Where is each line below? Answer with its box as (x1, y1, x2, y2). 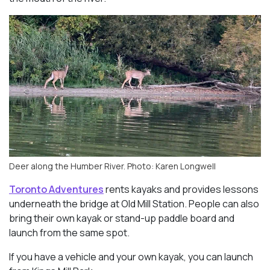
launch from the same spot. (9, 225, 130, 239)
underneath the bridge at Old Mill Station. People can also (9, 196, 259, 210)
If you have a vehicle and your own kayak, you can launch (9, 250, 253, 263)
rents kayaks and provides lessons (104, 182, 259, 196)
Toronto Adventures (9, 182, 104, 196)
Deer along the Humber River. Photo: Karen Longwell (9, 160, 216, 172)
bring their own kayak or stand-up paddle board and (9, 211, 234, 225)
